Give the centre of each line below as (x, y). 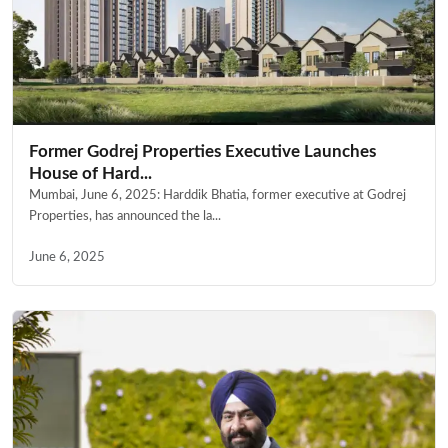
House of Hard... (90, 173)
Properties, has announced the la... (125, 216)
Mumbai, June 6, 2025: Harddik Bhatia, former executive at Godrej (217, 195)
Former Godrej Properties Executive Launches (202, 151)
